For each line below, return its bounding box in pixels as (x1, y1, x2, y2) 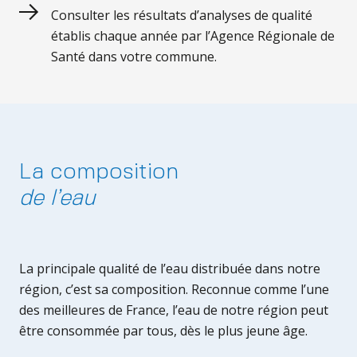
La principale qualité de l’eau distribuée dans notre (19, 260, 320, 277)
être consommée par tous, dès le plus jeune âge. (19, 322, 308, 339)
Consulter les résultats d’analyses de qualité (51, 6, 312, 24)
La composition (19, 162, 178, 183)
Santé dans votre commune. (51, 48, 217, 65)
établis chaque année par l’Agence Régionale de (51, 27, 335, 45)
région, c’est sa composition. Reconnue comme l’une (19, 280, 329, 298)
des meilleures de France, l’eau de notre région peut (19, 301, 328, 319)
